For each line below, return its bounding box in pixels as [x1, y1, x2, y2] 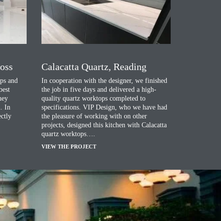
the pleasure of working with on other [41, 112, 147, 120]
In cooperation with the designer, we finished [41, 77, 168, 85]
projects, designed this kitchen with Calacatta [41, 121, 167, 129]
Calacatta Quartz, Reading [41, 61, 147, 73]
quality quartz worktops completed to [41, 95, 146, 103]
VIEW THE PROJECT [41, 144, 96, 150]
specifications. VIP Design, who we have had [41, 104, 168, 111]
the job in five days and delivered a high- [41, 86, 157, 94]
